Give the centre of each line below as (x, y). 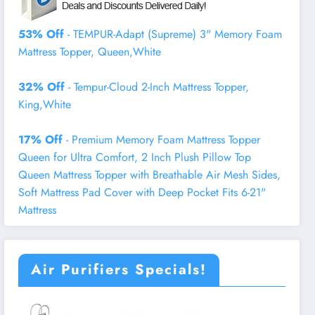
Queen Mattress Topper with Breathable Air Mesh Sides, (150, 174)
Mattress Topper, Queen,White (90, 51)
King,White (45, 104)
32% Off (42, 86)
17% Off (41, 139)
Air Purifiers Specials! (119, 269)
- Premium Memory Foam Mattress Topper (162, 139)
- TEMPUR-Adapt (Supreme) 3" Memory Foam (173, 34)
